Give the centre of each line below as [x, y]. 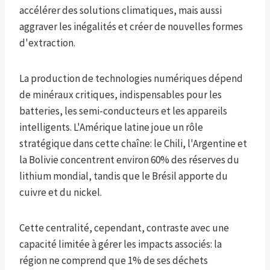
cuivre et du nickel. [61, 193]
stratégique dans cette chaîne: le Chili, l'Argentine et [133, 144]
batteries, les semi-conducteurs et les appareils [123, 111]
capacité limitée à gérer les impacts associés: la [121, 244]
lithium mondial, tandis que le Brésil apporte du [124, 176]
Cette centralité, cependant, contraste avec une [124, 228]
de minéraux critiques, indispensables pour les [121, 95]
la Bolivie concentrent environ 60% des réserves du [129, 160]
